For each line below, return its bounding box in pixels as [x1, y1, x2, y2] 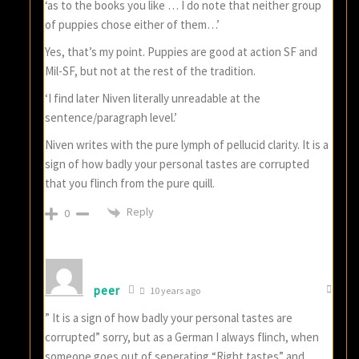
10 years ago [148, 284, 201, 297]
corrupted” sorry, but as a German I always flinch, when [45, 329, 320, 345]
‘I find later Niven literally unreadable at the [45, 91, 261, 107]
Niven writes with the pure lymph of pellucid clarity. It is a [45, 137, 329, 153]
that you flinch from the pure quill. [45, 175, 216, 192]
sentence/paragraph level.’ [45, 110, 178, 126]
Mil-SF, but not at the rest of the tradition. [45, 63, 256, 79]
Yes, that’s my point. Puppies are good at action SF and [45, 44, 318, 60]
